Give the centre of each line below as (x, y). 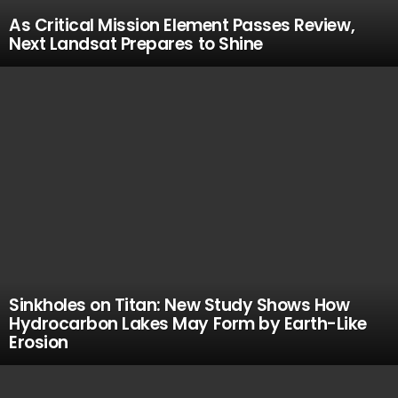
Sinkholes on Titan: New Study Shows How (179, 305)
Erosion (39, 342)
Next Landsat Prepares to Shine (136, 44)
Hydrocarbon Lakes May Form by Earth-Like (188, 324)
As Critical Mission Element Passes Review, (182, 25)
